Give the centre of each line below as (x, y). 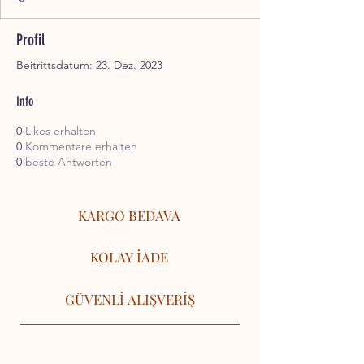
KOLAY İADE (129, 257)
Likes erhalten (61, 131)
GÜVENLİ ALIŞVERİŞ (130, 299)
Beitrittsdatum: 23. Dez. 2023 (89, 65)
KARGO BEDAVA (129, 216)
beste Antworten (69, 162)
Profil (30, 40)
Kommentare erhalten (81, 147)
